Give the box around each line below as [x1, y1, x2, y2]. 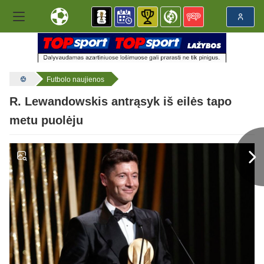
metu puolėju [9, 114, 83, 127]
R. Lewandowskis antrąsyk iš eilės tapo [9, 95, 232, 108]
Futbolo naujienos [47, 75, 104, 84]
